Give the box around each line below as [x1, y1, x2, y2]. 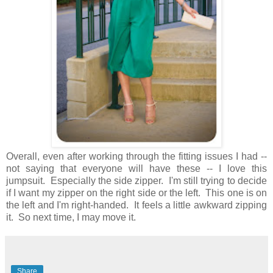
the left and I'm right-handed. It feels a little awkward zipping [6, 200, 267, 211]
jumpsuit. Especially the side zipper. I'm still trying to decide [6, 175, 267, 186]
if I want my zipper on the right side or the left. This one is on [6, 188, 267, 199]
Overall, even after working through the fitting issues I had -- [6, 151, 267, 162]
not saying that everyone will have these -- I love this [6, 163, 267, 174]
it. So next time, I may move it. [6, 212, 141, 223]
